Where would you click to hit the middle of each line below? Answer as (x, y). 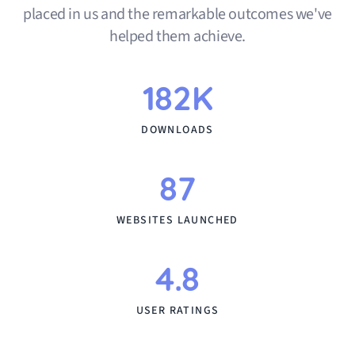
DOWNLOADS (177, 130)
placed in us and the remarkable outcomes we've (177, 14)
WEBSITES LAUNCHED (177, 220)
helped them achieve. (177, 36)
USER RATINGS (177, 310)
